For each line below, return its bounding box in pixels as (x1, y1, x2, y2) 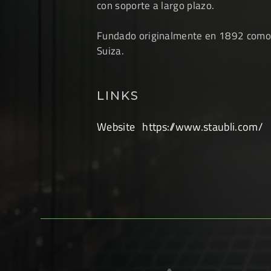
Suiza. (97, 44, 124, 58)
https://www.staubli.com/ (142, 119, 263, 134)
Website (97, 119, 135, 134)
